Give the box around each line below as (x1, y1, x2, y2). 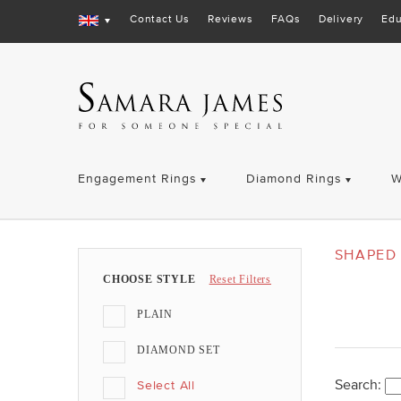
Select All (137, 378, 195, 393)
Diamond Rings (245, 171, 342, 186)
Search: (334, 376, 385, 393)
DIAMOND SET (137, 344, 220, 357)
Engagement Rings (77, 171, 197, 186)
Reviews (208, 13, 253, 25)
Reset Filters (209, 273, 272, 286)
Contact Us (130, 13, 190, 25)
